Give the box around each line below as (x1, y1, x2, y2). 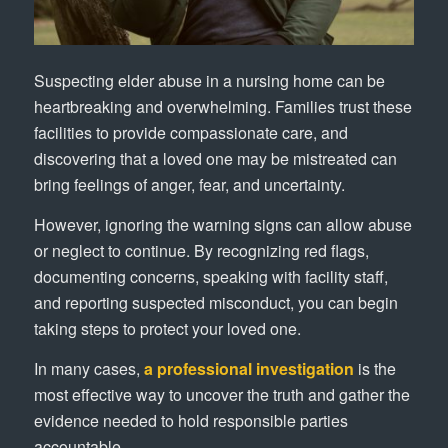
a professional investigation (143, 356, 354, 380)
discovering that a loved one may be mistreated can (33, 147, 397, 171)
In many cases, (33, 356, 144, 380)
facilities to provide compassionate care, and (33, 121, 348, 145)
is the (353, 356, 396, 380)
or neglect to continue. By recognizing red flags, (33, 238, 369, 262)
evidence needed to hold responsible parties (33, 408, 348, 432)
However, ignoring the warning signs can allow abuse (33, 212, 412, 236)
